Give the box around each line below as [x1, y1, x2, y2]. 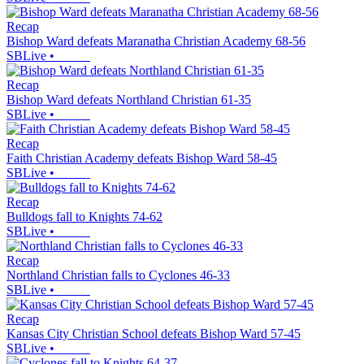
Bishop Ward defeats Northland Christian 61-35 [6, 93, 251, 107]
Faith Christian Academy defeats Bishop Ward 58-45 [6, 151, 277, 166]
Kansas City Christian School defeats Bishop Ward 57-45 [6, 327, 301, 341]
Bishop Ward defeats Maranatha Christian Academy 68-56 [6, 34, 305, 49]
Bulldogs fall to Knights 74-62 [6, 210, 162, 224]
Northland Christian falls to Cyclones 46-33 [6, 268, 230, 283]
